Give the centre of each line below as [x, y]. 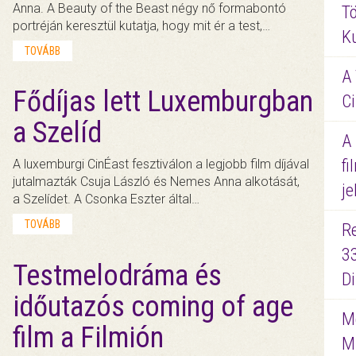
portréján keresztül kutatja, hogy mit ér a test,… [142, 26]
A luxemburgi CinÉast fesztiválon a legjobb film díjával [161, 164]
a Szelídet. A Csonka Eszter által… [106, 199]
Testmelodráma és [118, 275]
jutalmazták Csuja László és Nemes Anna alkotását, [157, 182]
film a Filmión [89, 337]
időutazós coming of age [153, 306]
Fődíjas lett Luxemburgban [163, 102]
